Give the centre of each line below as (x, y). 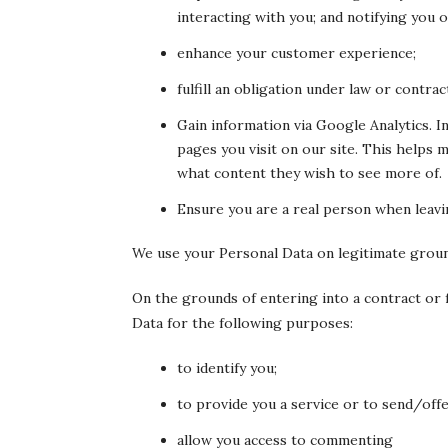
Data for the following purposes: (242, 323)
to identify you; (227, 368)
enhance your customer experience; (296, 53)
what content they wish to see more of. (309, 173)
